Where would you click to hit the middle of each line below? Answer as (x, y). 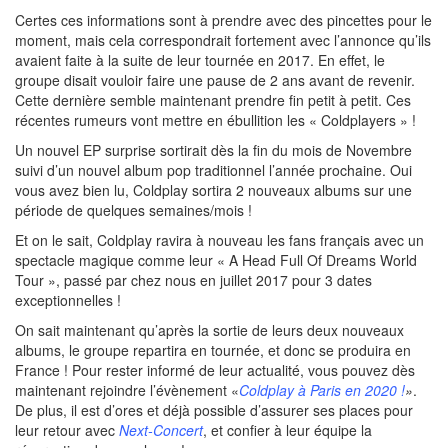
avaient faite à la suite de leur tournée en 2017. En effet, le (200, 60)
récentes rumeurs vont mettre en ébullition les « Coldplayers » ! (215, 120)
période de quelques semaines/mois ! (133, 210)
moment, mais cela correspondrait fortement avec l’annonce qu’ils (223, 40)
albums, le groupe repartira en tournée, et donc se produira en (213, 350)
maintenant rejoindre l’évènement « (127, 390)
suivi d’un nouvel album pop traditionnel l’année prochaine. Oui (213, 170)
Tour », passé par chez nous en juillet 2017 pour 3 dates (193, 280)
